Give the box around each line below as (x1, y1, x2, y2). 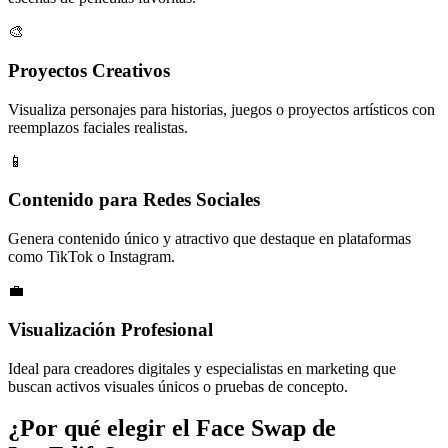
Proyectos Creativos (8, 59, 170, 81)
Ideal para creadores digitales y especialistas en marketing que (8, 359, 396, 377)
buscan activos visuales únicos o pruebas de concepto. (8, 377, 348, 395)
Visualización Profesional (8, 318, 213, 340)
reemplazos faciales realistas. (8, 118, 188, 136)
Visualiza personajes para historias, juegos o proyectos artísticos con (8, 100, 435, 118)
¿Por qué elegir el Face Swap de (8, 415, 336, 442)
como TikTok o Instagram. (8, 248, 175, 266)
